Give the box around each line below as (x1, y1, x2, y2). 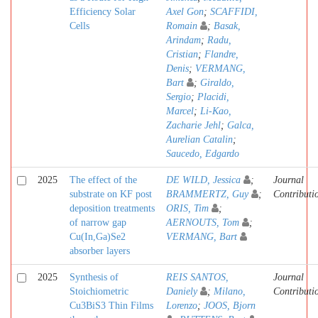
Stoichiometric (70, 286, 128, 297)
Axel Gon (166, 6, 204, 17)
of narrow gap (70, 217, 126, 228)
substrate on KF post (70, 189, 152, 199)
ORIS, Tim (166, 203, 209, 214)
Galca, (227, 120, 254, 131)
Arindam (166, 35, 201, 45)
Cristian (166, 49, 198, 60)
